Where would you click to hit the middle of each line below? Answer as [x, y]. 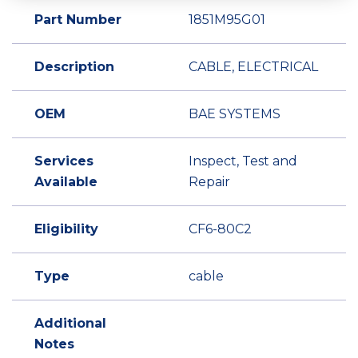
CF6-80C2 [220, 229]
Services [64, 161]
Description [74, 67]
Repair [209, 182]
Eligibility [66, 229]
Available [66, 182]
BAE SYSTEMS [235, 114]
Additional [70, 323]
